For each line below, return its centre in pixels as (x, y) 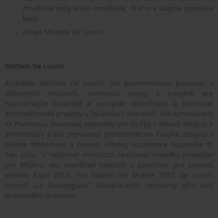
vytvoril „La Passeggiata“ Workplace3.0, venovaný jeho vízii (109, 185)
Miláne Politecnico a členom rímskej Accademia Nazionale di (109, 145)
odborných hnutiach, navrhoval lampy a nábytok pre (109, 93)
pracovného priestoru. (41, 196)
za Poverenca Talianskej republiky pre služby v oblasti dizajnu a (109, 124)
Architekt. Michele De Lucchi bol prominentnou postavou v (109, 83)
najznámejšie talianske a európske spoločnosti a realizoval (109, 104)
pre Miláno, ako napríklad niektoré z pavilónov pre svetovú (109, 165)
